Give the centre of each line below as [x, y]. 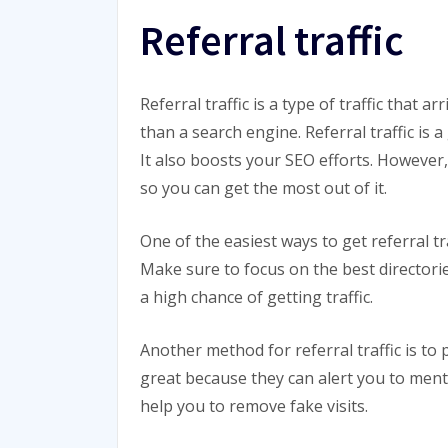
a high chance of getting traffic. [256, 296]
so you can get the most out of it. [263, 187]
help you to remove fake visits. [254, 405]
